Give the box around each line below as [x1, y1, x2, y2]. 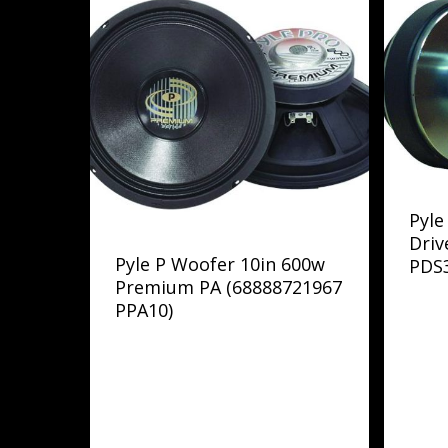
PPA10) [115, 297, 173, 322]
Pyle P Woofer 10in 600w [115, 251, 325, 276]
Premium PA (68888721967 [115, 274, 342, 299]
